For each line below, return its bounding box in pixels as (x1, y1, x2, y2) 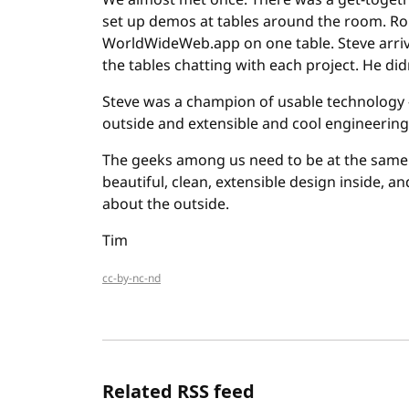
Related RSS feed (102, 379, 255, 404)
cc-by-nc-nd (102, 270, 161, 287)
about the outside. (102, 194, 229, 215)
